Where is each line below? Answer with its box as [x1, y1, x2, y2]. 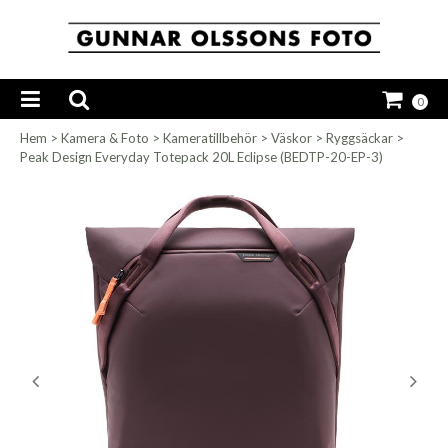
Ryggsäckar [326, 130, 393, 147]
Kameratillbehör [163, 130, 257, 147]
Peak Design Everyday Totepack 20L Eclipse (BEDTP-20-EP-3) [20, 149, 383, 166]
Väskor [271, 130, 312, 147]
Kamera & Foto [61, 130, 149, 147]
